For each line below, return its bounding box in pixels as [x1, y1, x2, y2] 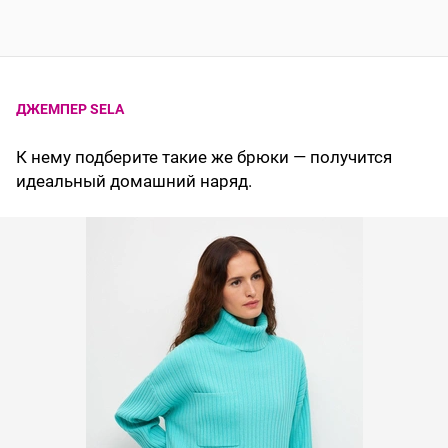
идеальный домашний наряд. [16, 171, 252, 192]
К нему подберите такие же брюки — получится [16, 147, 392, 168]
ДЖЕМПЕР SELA [16, 101, 124, 118]
